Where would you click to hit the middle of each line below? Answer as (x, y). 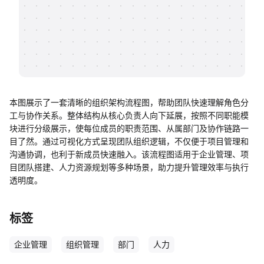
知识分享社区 (70, 25)
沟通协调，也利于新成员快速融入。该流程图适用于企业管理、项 (129, 154)
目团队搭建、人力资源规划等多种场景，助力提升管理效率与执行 (129, 167)
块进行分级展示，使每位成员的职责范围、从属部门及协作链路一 (129, 128)
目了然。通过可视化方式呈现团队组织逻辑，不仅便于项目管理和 (129, 141)
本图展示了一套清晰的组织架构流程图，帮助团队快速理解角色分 (129, 102)
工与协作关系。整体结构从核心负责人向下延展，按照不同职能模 (129, 115)
